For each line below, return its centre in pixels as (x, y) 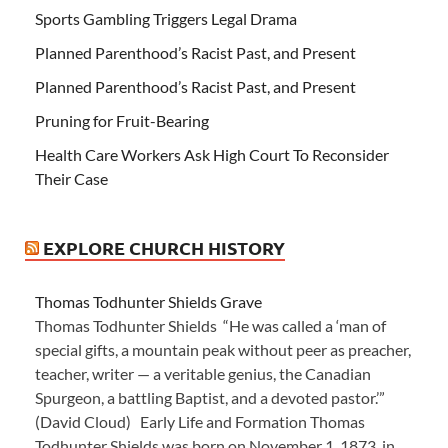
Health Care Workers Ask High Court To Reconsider (212, 154)
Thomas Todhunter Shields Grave (148, 301)
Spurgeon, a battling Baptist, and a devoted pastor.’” (210, 397)
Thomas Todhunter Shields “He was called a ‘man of (210, 325)
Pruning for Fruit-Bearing (122, 120)
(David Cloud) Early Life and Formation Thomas (200, 421)
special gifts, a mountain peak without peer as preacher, (223, 349)
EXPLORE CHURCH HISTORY (164, 247)
